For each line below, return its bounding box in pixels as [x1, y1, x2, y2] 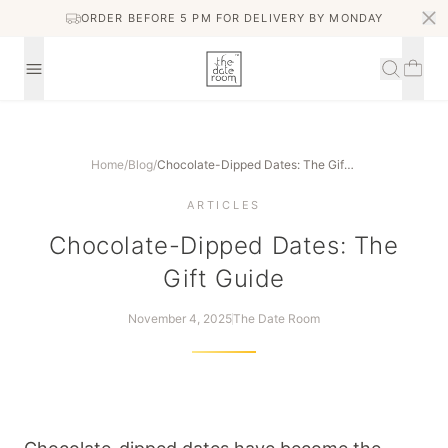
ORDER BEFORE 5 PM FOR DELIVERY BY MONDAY [81, 11, 383, 25]
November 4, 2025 [128, 311, 232, 326]
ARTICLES [187, 198, 261, 212]
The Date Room [233, 311, 320, 326]
